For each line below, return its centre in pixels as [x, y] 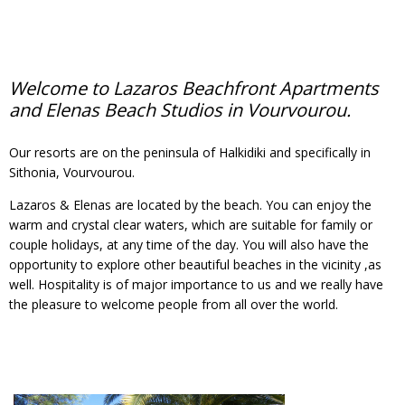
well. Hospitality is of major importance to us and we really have [196, 284]
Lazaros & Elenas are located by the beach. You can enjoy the [190, 205]
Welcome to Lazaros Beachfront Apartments [194, 88]
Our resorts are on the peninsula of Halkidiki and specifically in [190, 152]
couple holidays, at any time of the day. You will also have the [189, 245]
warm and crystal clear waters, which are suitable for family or [191, 225]
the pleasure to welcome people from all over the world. [174, 304]
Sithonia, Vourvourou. [72, 172]
